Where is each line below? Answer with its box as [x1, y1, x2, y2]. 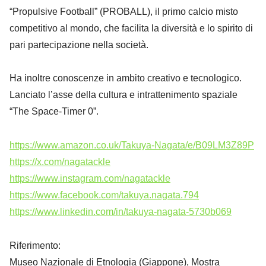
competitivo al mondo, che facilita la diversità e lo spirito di [9, 23, 253, 33]
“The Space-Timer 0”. [9, 106, 99, 117]
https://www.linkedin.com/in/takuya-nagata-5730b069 [9, 207, 232, 217]
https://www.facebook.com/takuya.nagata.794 [9, 190, 199, 201]
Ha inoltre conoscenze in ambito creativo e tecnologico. [9, 73, 242, 84]
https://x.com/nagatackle [9, 157, 110, 167]
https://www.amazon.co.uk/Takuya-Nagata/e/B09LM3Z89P [9, 140, 254, 151]
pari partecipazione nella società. [9, 39, 148, 50]
